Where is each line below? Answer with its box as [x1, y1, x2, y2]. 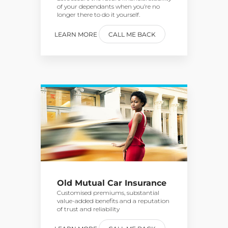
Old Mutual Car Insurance [57, 178, 166, 188]
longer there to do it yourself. [57, 11, 140, 18]
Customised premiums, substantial [57, 189, 159, 196]
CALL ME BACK [108, 30, 156, 38]
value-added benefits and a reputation [57, 197, 169, 205]
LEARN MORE [54, 30, 97, 38]
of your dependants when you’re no [57, 3, 160, 10]
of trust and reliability [57, 205, 120, 213]
